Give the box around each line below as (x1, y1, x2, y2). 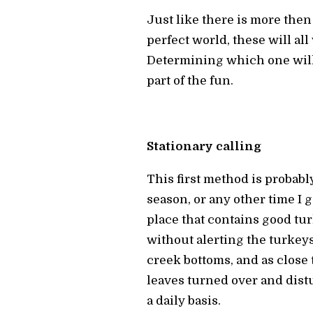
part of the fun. (147, 74, 233, 88)
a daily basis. (147, 294, 221, 308)
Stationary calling (147, 140, 261, 154)
